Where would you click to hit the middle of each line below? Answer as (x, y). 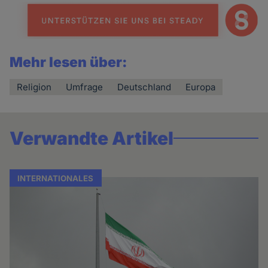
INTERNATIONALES (56, 178)
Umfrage (85, 87)
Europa (201, 87)
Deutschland (144, 87)
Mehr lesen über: (69, 62)
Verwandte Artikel (92, 138)
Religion (34, 87)
